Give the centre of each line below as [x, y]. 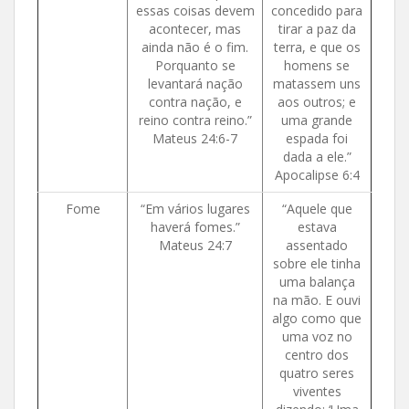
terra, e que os [317, 47]
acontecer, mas [195, 28]
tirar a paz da [317, 28]
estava [317, 226]
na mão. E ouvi [317, 299]
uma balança [317, 281]
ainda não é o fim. [195, 47]
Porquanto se [195, 65]
